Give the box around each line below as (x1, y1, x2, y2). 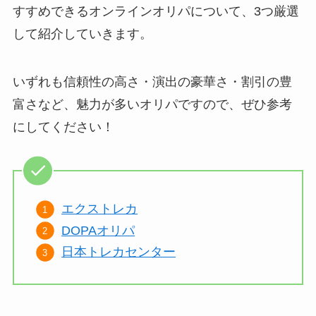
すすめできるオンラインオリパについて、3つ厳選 (12, 4, 299, 19)
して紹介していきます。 (12, 27, 152, 42)
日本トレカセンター (61, 245, 176, 260)
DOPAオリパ (61, 223, 135, 238)
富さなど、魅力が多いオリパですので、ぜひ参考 (12, 97, 292, 112)
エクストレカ (61, 202, 138, 217)
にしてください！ (12, 120, 114, 135)
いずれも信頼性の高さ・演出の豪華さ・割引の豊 (12, 75, 292, 90)
